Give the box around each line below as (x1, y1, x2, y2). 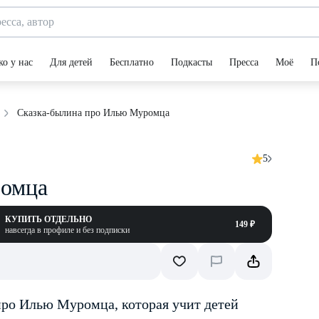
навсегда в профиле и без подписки (5, 225, 130, 235)
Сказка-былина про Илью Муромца (17, 107, 169, 118)
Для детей (50, 57, 93, 68)
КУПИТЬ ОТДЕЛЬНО (5, 214, 92, 224)
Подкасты (171, 57, 212, 68)
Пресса (229, 57, 258, 68)
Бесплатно (110, 57, 154, 68)
